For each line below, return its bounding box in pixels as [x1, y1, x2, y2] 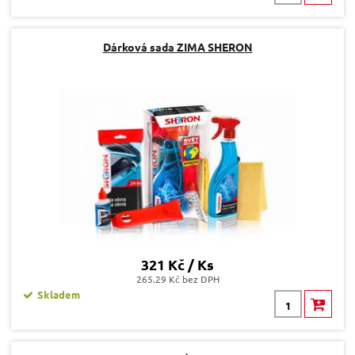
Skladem [37, 288, 80, 302]
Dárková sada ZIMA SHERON [102, 40, 253, 55]
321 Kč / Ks [141, 255, 214, 274]
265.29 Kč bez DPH [136, 273, 219, 286]
